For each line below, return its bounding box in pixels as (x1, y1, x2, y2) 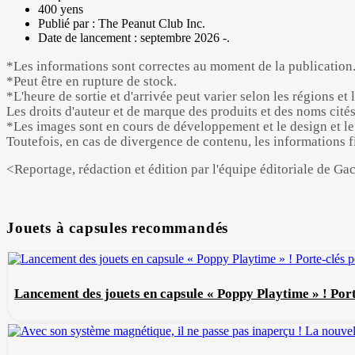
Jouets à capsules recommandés (6, 219, 229, 236)
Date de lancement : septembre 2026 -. (38, 31, 230, 45)
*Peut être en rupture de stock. (6, 73, 177, 89)
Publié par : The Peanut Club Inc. (38, 17, 205, 31)
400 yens (38, 2, 83, 17)
